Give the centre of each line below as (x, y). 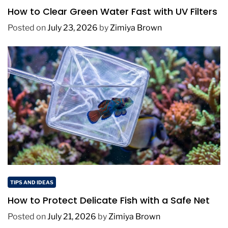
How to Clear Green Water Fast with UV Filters (112, 11)
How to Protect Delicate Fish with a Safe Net (109, 200)
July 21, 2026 (72, 216)
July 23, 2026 (73, 27)
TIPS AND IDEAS (32, 182)
